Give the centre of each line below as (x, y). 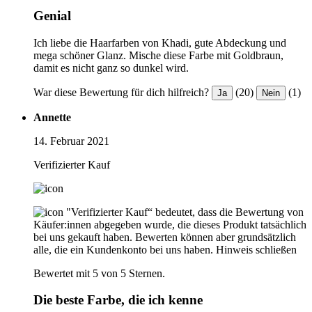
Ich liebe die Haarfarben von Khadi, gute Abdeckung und (160, 42)
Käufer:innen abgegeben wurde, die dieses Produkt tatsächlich (170, 224)
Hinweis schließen (256, 249)
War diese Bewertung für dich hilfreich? (121, 92)
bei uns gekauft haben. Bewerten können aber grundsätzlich (165, 237)
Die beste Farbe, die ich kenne (118, 300)
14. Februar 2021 (71, 141)
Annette (52, 117)
